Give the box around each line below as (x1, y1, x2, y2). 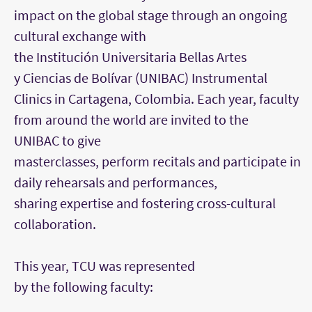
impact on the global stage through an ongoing (14, 6, 287, 24)
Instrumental (192, 69, 267, 87)
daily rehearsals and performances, (14, 173, 217, 192)
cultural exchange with (14, 27, 146, 45)
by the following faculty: (14, 278, 153, 296)
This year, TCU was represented (14, 257, 195, 275)
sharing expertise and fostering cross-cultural (14, 194, 276, 212)
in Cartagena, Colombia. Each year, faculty (52, 90, 299, 108)
